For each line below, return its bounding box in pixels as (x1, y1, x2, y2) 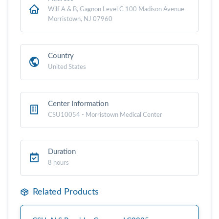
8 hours (48, 159, 69, 166)
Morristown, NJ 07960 (48, 15, 112, 22)
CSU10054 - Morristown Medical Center (48, 111, 162, 118)
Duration (48, 148, 76, 155)
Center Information (48, 100, 109, 108)
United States (48, 63, 86, 70)
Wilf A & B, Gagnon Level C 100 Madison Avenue (48, 5, 184, 13)
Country (48, 52, 74, 60)
